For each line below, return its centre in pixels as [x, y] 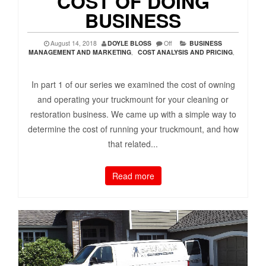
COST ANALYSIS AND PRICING [185, 52]
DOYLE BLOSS [129, 43]
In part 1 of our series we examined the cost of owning [133, 85]
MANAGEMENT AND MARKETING [80, 52]
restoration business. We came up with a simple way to [133, 114]
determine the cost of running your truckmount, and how [133, 129]
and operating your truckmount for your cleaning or [133, 99]
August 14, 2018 [74, 43]
